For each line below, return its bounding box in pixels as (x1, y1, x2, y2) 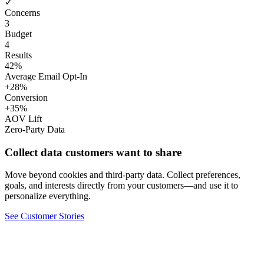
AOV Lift (5, 113, 42, 124)
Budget (5, 28, 32, 39)
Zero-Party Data (5, 124, 65, 134)
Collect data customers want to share (5, 146, 181, 159)
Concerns (5, 7, 40, 18)
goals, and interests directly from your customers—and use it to (5, 180, 238, 191)
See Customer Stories (5, 211, 84, 222)
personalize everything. (5, 191, 91, 202)
